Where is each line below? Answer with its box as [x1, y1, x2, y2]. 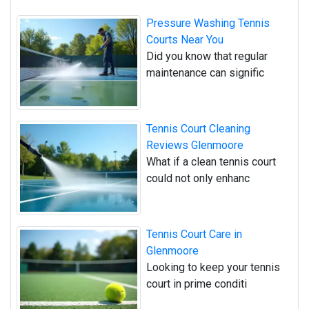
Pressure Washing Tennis [146, 16, 270, 30]
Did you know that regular [146, 49, 268, 63]
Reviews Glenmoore [146, 138, 243, 152]
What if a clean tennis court [146, 154, 276, 168]
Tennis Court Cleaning [146, 121, 250, 135]
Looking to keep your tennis [146, 261, 280, 275]
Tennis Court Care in [146, 228, 242, 241]
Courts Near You [146, 32, 223, 46]
